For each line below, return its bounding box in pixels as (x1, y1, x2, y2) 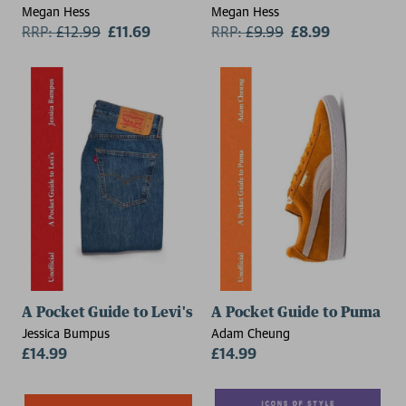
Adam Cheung (211, 324, 290, 341)
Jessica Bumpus (22, 324, 110, 341)
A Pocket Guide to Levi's (22, 304, 193, 320)
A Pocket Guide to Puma (211, 304, 382, 320)
